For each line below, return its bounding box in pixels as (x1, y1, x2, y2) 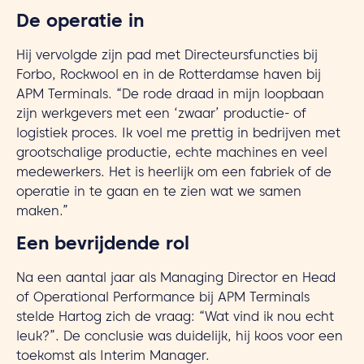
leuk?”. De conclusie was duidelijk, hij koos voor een (16, 334, 343, 342)
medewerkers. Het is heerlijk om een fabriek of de (16, 170, 331, 178)
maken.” (16, 209, 68, 217)
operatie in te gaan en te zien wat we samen (16, 189, 301, 197)
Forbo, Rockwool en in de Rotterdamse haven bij (16, 72, 321, 80)
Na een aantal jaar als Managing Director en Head (16, 275, 336, 284)
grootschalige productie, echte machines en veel (16, 150, 327, 158)
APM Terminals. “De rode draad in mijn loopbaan (16, 92, 324, 100)
